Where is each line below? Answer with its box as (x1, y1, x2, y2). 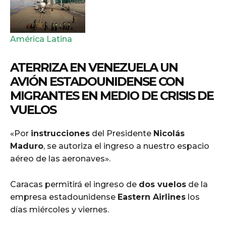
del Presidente (90, 128, 153, 138)
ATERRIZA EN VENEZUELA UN (10, 60, 178, 75)
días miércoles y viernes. (10, 204, 109, 214)
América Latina (10, 34, 72, 44)
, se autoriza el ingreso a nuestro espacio (43, 141, 209, 151)
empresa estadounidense (10, 192, 118, 202)
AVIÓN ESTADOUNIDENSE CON (10, 74, 184, 89)
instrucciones (31, 128, 90, 138)
